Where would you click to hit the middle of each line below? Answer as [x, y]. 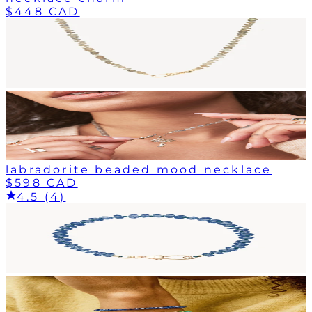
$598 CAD [42, 182]
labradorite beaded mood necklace [139, 169]
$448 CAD [43, 11]
